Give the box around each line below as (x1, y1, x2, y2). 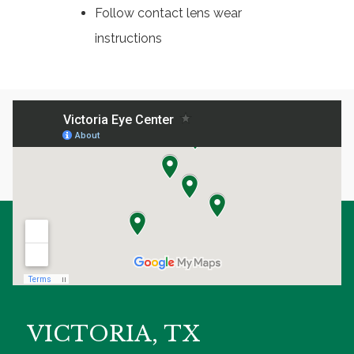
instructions (95, 30, 162, 46)
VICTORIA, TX (27, 320, 200, 347)
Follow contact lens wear (95, 5, 242, 21)
